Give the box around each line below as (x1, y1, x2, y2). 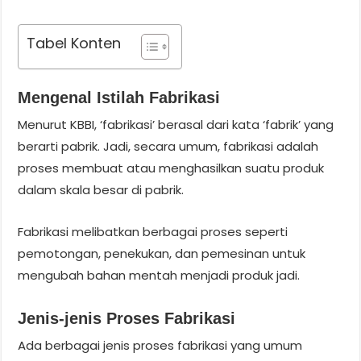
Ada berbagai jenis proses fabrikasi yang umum (18, 336, 303, 354)
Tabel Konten (27, 32, 122, 53)
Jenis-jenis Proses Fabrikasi (18, 309, 236, 327)
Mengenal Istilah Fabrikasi (18, 88, 221, 106)
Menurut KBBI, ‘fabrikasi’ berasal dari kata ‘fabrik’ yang (18, 115, 334, 133)
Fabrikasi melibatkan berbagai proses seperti (18, 222, 288, 240)
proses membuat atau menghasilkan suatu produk (18, 159, 325, 176)
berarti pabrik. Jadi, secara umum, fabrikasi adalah (18, 137, 319, 155)
